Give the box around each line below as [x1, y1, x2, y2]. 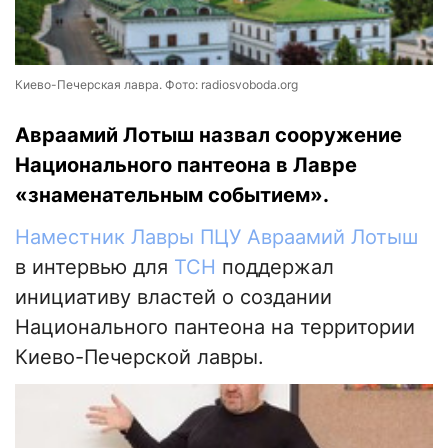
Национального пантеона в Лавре [15, 153, 357, 178]
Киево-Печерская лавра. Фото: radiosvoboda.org [15, 77, 298, 93]
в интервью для [15, 255, 174, 280]
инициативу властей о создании [15, 285, 332, 310]
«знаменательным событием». [15, 183, 329, 208]
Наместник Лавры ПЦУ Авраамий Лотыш [15, 225, 418, 250]
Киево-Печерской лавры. [15, 345, 264, 370]
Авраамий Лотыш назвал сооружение [15, 123, 402, 148]
